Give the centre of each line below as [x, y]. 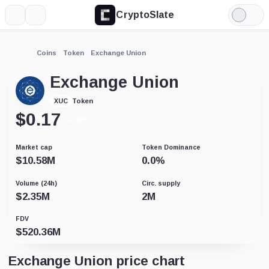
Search [50, 19]
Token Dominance [171, 147]
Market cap [34, 147]
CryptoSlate [145, 14]
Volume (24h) [36, 183]
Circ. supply [161, 183]
